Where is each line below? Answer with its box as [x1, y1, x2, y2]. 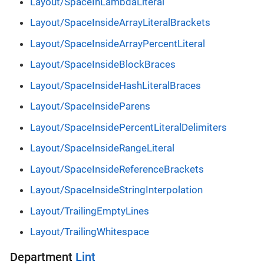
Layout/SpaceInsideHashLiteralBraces [30, 79, 201, 91]
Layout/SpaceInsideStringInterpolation [30, 184, 203, 196]
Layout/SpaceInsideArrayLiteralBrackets [30, 16, 210, 29]
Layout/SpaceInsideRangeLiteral [30, 142, 174, 154]
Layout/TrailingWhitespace [30, 226, 149, 238]
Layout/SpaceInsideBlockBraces [30, 58, 176, 71]
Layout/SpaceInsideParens [30, 100, 150, 113]
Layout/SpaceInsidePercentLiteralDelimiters [30, 121, 227, 133]
